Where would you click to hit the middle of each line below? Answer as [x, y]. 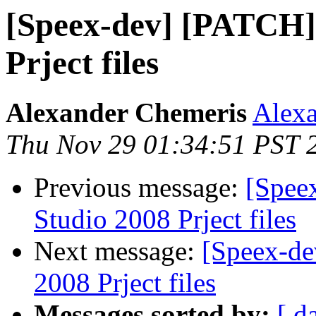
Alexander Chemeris [126, 113]
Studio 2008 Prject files [165, 219]
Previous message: [140, 188]
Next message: [118, 251]
